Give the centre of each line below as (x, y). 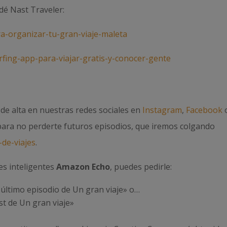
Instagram (162, 110)
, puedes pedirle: (141, 166)
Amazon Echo (83, 166)
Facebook (204, 110)
